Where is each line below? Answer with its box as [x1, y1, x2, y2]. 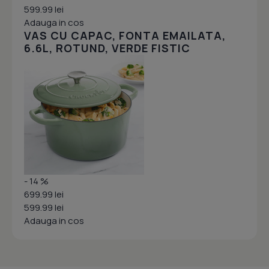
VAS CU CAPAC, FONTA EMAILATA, [24, 28, 226, 43]
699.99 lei [24, 188, 64, 201]
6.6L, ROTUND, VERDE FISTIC [24, 41, 190, 55]
